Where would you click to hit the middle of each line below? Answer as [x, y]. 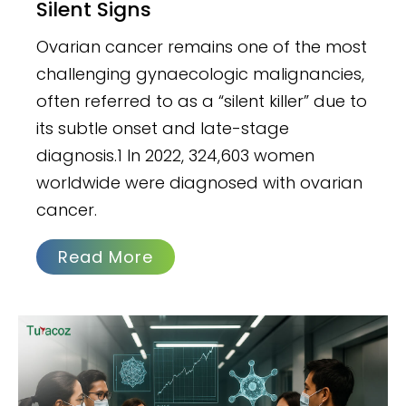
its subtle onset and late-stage [163, 128]
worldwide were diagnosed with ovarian [200, 182]
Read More [106, 256]
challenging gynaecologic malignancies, [201, 73]
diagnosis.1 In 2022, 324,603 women [176, 155]
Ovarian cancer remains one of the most [202, 46]
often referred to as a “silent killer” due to [202, 101]
